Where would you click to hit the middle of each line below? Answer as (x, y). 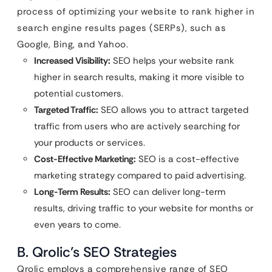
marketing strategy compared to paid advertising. (140, 175)
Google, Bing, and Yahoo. (73, 44)
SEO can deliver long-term (168, 192)
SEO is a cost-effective (188, 159)
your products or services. (90, 142)
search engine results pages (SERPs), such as (121, 28)
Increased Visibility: (72, 60)
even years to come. (77, 224)
